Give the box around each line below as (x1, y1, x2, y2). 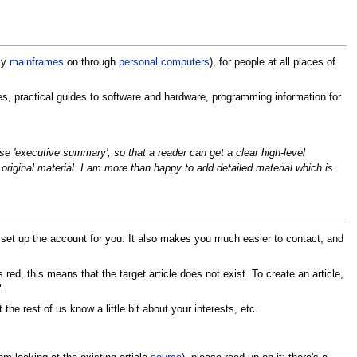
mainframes (9, 57, 64, 69)
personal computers (118, 57, 210, 69)
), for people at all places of (209, 57, 335, 69)
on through (63, 57, 119, 69)
